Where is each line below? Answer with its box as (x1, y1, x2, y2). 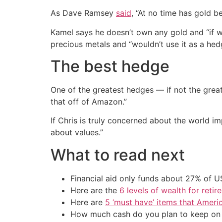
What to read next (51, 145, 185, 165)
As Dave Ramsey (51, 8, 116, 18)
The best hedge (51, 56, 169, 76)
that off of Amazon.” (51, 97, 127, 107)
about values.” (51, 127, 103, 138)
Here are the (70, 185, 119, 195)
